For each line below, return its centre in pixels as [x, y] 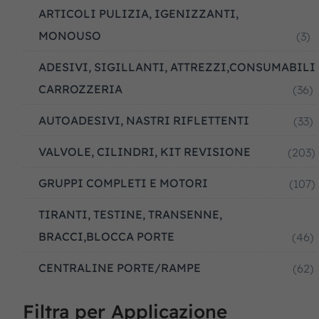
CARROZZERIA [80, 89]
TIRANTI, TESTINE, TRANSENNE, [130, 214]
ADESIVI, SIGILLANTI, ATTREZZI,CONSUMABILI [177, 67]
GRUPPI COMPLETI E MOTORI [123, 183]
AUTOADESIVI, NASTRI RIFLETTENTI [144, 120]
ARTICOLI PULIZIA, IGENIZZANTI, [138, 14]
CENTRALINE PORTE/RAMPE [120, 268]
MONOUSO [70, 36]
